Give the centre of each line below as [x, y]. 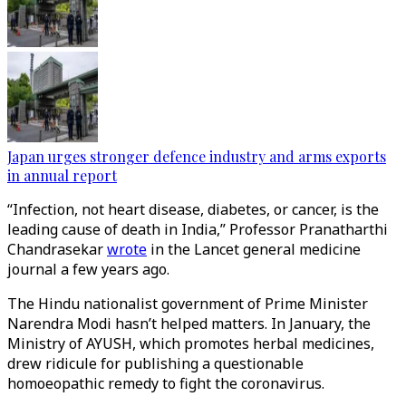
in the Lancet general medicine [254, 249]
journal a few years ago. [90, 269]
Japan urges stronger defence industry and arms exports [197, 156]
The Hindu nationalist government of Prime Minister [188, 304]
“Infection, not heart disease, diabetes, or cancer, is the [193, 209]
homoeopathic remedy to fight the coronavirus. [168, 383]
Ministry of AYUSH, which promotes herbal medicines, [191, 343]
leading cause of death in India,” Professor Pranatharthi [198, 229]
